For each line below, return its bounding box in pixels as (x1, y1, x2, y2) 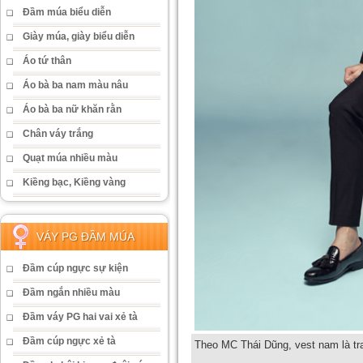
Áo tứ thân (23, 55, 71, 66)
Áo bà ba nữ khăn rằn (23, 104, 122, 115)
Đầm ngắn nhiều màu (23, 287, 120, 298)
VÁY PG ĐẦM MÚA (36, 230, 135, 243)
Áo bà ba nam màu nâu (23, 79, 128, 91)
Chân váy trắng (23, 128, 93, 139)
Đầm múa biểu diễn (23, 6, 111, 18)
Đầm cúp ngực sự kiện (23, 263, 128, 274)
